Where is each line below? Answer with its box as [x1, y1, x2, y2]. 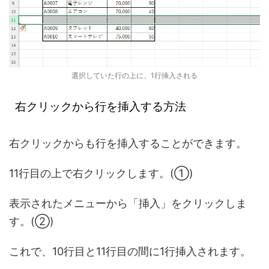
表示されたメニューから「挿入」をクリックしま [9, 196, 247, 210]
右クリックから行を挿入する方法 [15, 99, 186, 113]
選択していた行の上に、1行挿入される [71, 70, 198, 80]
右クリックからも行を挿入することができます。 [9, 136, 247, 150]
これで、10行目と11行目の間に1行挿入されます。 [9, 244, 251, 258]
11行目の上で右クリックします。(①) [9, 166, 193, 180]
